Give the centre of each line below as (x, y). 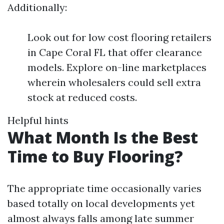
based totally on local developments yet (101, 203)
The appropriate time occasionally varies (104, 188)
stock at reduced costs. (82, 97)
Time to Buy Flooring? (95, 156)
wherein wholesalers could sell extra (114, 82)
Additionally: (37, 7)
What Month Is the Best (103, 137)
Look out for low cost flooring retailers (119, 37)
